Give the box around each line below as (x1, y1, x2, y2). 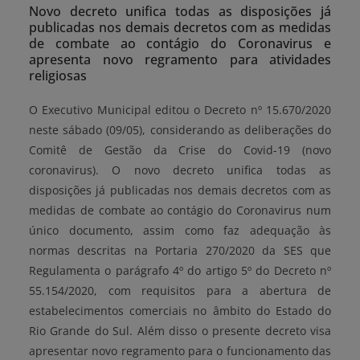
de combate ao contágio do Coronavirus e (29, 35, 331, 53)
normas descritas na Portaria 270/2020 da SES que (29, 243, 331, 259)
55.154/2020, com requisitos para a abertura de (29, 283, 331, 299)
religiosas (29, 67, 87, 85)
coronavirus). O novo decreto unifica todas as (29, 162, 331, 178)
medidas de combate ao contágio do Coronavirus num (29, 202, 331, 219)
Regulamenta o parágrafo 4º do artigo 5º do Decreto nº (29, 263, 331, 279)
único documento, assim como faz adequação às (29, 223, 331, 239)
